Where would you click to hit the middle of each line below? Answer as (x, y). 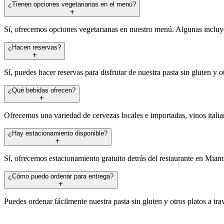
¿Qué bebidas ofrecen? (42, 90)
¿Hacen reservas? (34, 47)
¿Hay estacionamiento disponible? (58, 133)
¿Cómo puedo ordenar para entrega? (61, 176)
